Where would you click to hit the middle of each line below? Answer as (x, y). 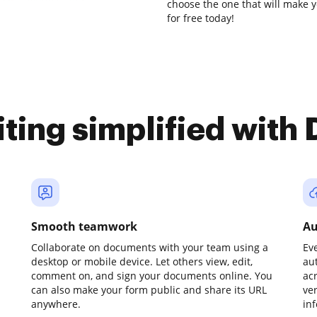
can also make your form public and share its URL (149, 290)
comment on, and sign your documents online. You (152, 276)
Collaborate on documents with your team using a (150, 247)
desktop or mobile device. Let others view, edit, (142, 261)
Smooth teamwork (84, 226)
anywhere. (56, 304)
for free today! (201, 18)
